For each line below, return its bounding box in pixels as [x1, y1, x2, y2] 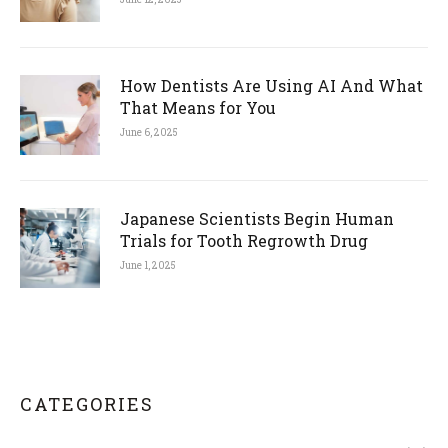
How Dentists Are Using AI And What [120, 75, 423, 97]
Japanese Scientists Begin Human [120, 208, 394, 230]
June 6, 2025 [120, 126, 178, 140]
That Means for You [120, 97, 276, 119]
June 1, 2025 [120, 259, 176, 273]
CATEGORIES [20, 392, 154, 417]
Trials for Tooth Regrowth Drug [120, 230, 372, 252]
